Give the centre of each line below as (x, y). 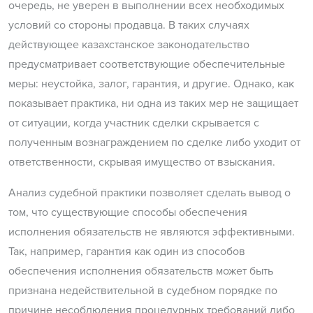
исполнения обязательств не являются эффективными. (152, 232)
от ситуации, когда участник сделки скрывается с (134, 123)
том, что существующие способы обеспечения (128, 213)
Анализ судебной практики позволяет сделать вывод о (150, 193)
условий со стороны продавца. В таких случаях (129, 26)
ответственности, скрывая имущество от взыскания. (142, 162)
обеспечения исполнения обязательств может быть (141, 271)
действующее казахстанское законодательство (129, 45)
